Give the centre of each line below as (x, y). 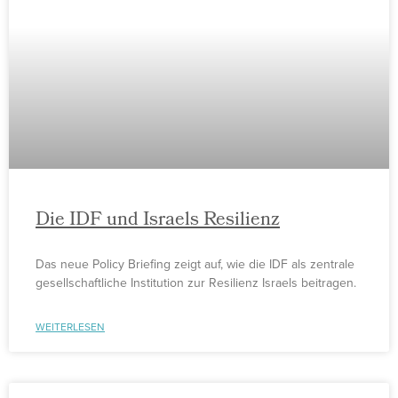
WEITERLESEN (70, 327)
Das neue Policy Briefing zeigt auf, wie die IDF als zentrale (195, 264)
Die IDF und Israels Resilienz (158, 221)
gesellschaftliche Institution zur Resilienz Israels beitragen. (196, 283)
